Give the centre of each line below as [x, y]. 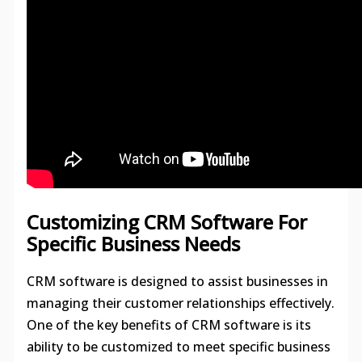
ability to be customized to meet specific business [178, 346]
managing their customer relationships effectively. [180, 303]
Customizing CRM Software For [166, 221]
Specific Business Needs [133, 243]
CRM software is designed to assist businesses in [177, 281]
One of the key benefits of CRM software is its [168, 324]
